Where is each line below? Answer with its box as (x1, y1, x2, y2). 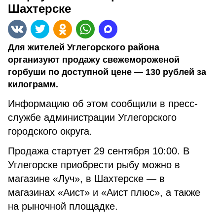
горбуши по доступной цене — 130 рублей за (8, 67, 206, 77)
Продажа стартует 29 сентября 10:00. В (8, 146, 189, 156)
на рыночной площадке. (8, 201, 118, 212)
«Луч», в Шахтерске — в (53, 173, 165, 184)
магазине (8, 173, 50, 184)
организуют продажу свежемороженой (8, 55, 180, 65)
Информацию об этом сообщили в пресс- (8, 98, 198, 109)
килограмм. (8, 79, 58, 89)
